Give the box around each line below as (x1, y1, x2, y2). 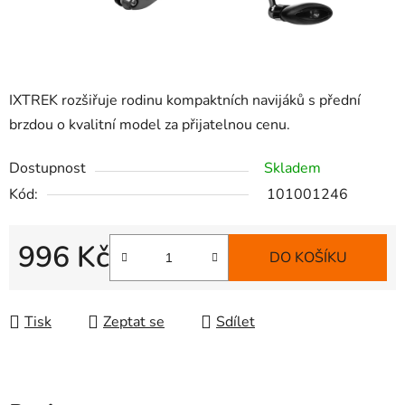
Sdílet (216, 312, 255, 333)
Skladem (264, 158, 321, 179)
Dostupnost (9, 158, 86, 179)
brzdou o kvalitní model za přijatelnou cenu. (9, 115, 290, 136)
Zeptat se (103, 312, 165, 333)
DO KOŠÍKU (268, 248, 347, 268)
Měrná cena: (17, 276, 96, 297)
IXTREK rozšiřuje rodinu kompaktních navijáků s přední (9, 90, 361, 111)
